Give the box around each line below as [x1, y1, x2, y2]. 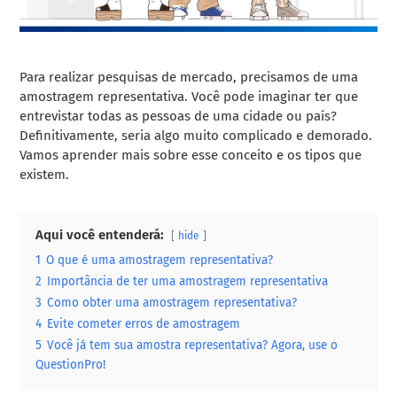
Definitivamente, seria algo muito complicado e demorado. [19, 127, 373, 144]
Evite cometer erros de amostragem [47, 315, 241, 331]
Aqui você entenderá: [35, 226, 165, 243]
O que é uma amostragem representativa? [46, 252, 274, 268]
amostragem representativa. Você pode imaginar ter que [19, 88, 359, 105]
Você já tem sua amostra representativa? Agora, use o [47, 337, 339, 353]
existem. [19, 166, 70, 183]
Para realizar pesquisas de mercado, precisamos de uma [19, 68, 359, 85]
